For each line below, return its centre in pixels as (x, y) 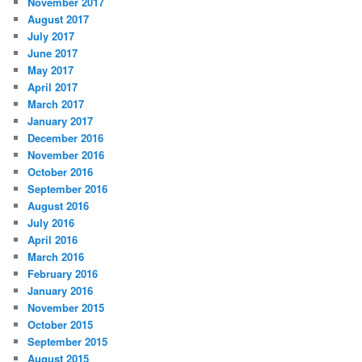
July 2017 (51, 36)
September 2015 (68, 342)
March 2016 (56, 257)
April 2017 (53, 87)
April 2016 (53, 240)
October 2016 (61, 172)
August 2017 (59, 19)
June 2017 (53, 53)
